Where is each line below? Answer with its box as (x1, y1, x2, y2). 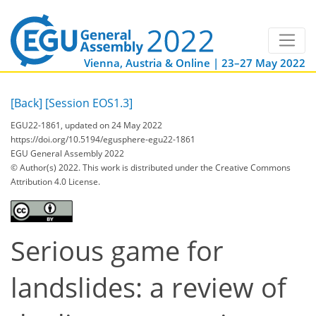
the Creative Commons (200, 161, 291, 174)
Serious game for (11, 232, 224, 269)
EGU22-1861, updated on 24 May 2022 (11, 119, 162, 131)
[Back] (11, 95, 42, 111)
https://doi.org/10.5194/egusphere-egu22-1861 (11, 133, 195, 145)
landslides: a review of (11, 269, 286, 305)
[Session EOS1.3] (45, 95, 133, 111)
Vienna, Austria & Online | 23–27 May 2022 (84, 56, 305, 71)
